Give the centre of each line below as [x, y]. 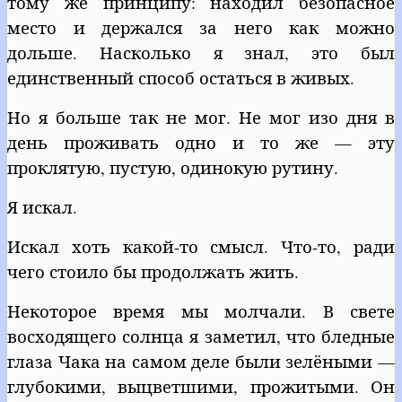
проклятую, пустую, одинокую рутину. [173, 167]
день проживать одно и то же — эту [201, 142]
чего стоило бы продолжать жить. [153, 271]
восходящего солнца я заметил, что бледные [201, 336]
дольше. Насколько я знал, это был [201, 52]
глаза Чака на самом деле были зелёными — [201, 361]
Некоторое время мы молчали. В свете [201, 310]
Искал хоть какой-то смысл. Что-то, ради [201, 246]
